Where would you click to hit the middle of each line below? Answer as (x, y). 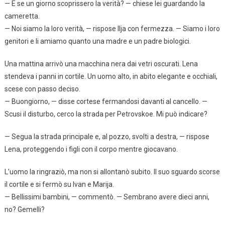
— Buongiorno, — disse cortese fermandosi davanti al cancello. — (106, 101)
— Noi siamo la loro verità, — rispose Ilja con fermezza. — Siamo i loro (112, 28)
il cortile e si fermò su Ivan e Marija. (59, 184)
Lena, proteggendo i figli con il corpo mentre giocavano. (91, 149)
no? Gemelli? (24, 209)
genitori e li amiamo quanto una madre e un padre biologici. (97, 41)
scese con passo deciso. (42, 89)
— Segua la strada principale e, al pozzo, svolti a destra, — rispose (107, 136)
